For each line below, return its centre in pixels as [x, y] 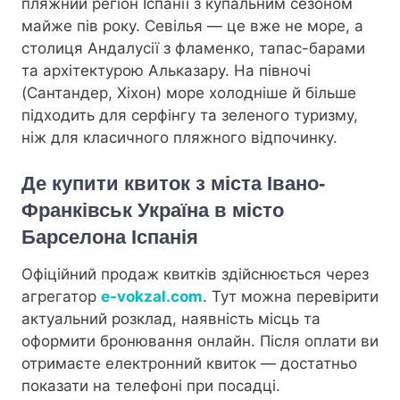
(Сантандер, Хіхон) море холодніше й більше [189, 92]
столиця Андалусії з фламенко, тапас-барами [193, 48]
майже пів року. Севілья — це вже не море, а [192, 25]
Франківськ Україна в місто [153, 210]
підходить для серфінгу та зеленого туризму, [190, 115]
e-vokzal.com [152, 296]
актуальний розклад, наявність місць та [171, 318]
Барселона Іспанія [110, 237]
